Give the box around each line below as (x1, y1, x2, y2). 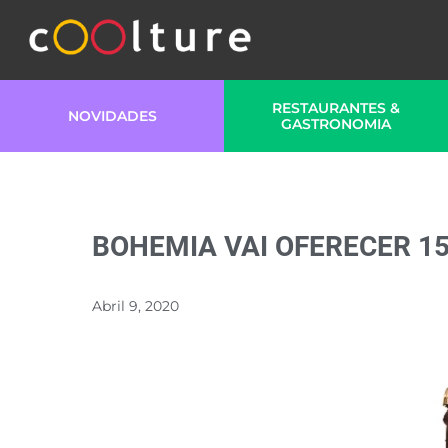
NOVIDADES (67, 107, 157, 125)
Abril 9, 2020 (92, 297, 179, 315)
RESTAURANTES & (272, 99, 400, 117)
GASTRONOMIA (281, 115, 391, 133)
